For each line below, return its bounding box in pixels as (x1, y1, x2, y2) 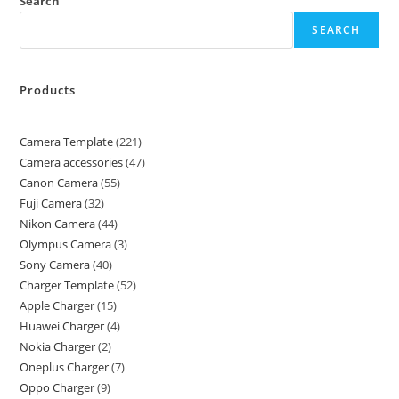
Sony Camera (20, 256, 91, 273)
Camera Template (20, 134, 114, 150)
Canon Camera (20, 175, 99, 191)
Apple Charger (20, 297, 95, 313)
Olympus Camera (20, 236, 112, 252)
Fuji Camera (20, 195, 83, 211)
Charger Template (20, 277, 115, 293)
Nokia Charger (20, 338, 96, 354)
